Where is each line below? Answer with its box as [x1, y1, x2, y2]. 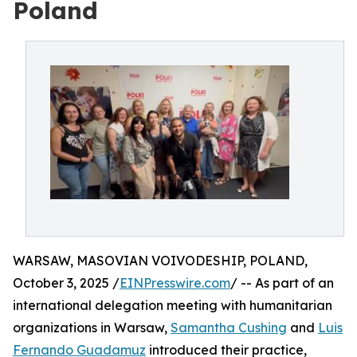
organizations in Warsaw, [13, 320, 171, 335]
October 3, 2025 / [13, 275, 120, 291]
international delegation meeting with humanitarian [13, 297, 332, 313]
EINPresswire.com [120, 275, 230, 291]
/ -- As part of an [230, 275, 334, 291]
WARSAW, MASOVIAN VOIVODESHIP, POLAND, [13, 253, 308, 269]
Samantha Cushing [171, 320, 287, 335]
